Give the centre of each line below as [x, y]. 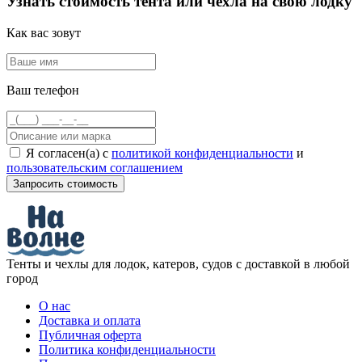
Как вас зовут [44, 32]
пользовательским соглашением [95, 167]
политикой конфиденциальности [202, 153]
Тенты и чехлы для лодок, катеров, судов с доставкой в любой [178, 263]
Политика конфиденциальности [127, 349]
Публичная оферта [90, 335]
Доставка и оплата [90, 320]
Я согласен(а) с [67, 153]
